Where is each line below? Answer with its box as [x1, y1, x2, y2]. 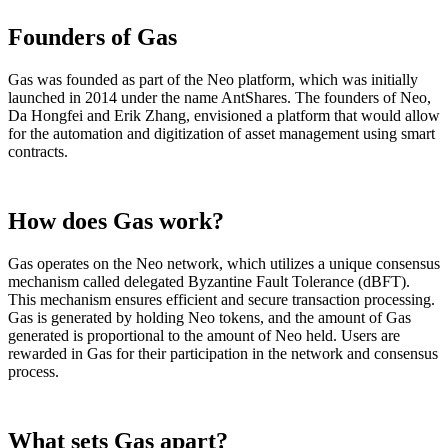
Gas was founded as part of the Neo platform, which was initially [8, 71, 418, 89]
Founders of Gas [8, 24, 177, 51]
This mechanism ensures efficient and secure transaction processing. [8, 291, 435, 309]
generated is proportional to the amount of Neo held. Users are [8, 327, 400, 345]
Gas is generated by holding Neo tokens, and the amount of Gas [8, 309, 411, 327]
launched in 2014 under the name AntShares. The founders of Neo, [8, 89, 431, 107]
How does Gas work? [8, 208, 224, 235]
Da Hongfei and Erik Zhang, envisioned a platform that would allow [8, 107, 440, 125]
